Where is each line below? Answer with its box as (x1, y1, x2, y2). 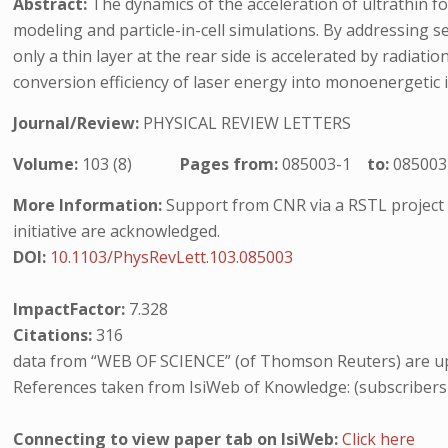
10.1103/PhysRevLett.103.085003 (50, 246, 294, 268)
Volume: (13, 153, 83, 175)
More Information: (13, 194, 163, 216)
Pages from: (180, 153, 283, 175)
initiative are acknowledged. (13, 220, 221, 242)
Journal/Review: (13, 112, 144, 134)
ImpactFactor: (13, 298, 130, 320)
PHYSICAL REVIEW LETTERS (143, 112, 352, 134)
